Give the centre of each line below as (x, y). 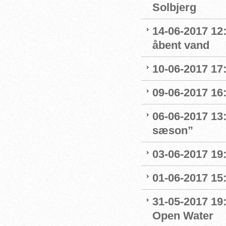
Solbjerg (174, 7)
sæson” (173, 130)
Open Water (183, 216)
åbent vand (181, 45)
